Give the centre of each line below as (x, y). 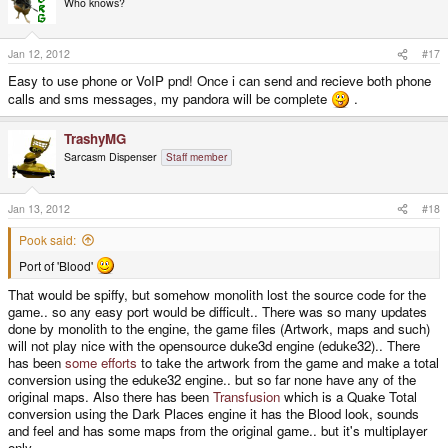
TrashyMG (95, 139)
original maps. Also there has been (110, 396)
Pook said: (47, 239)
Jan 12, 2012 (39, 54)
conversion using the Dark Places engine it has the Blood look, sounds (213, 413)
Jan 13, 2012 (39, 208)
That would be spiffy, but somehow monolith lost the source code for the (217, 294)
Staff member (196, 157)
